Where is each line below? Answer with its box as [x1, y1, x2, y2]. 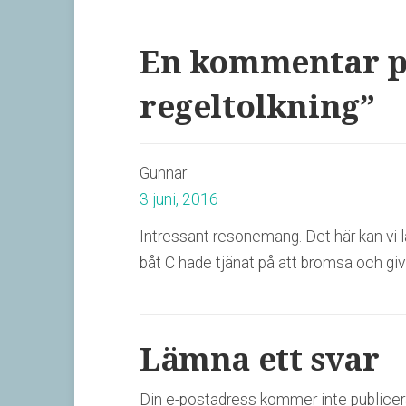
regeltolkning [140, 88, 360, 125]
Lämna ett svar [140, 341, 380, 378]
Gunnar [140, 164, 187, 182]
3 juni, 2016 [140, 190, 218, 208]
